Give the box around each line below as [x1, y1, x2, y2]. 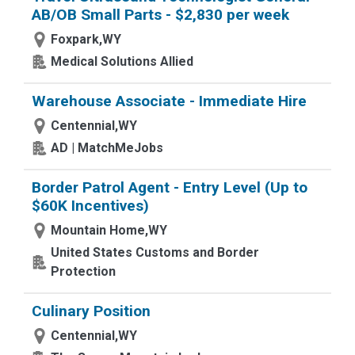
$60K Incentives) [32, 197, 149, 215]
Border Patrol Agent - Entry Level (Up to [32, 178, 307, 197]
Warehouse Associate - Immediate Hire [32, 92, 307, 110]
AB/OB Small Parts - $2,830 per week [32, 6, 289, 24]
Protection [51, 264, 116, 279]
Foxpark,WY [51, 32, 121, 47]
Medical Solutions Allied [51, 54, 193, 69]
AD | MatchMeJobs [51, 140, 163, 155]
